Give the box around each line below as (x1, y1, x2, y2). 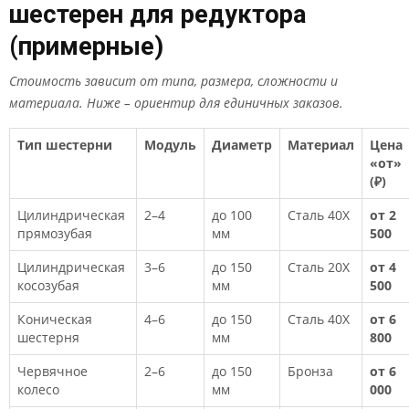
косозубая (17, 277, 79, 294)
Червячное (17, 362, 88, 380)
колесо (17, 381, 59, 398)
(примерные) (9, 32, 163, 61)
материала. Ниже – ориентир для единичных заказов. (9, 94, 343, 111)
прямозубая (17, 225, 92, 242)
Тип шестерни (17, 136, 112, 153)
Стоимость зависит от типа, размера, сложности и (9, 72, 338, 89)
